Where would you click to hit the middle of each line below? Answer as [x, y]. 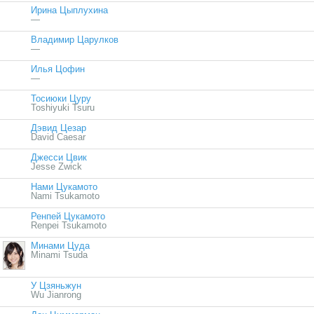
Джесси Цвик [59, 158]
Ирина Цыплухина [69, 11]
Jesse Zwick [56, 167]
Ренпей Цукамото [68, 217]
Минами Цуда [60, 246]
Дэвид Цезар [59, 128]
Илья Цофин [58, 69]
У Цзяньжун [56, 286]
